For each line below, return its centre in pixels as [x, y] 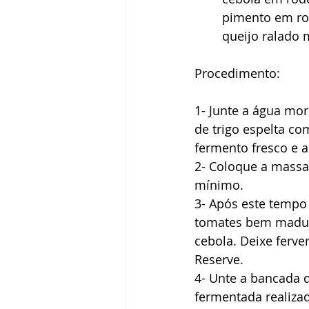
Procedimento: [239, 73]
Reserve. [221, 259]
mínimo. [221, 185]
